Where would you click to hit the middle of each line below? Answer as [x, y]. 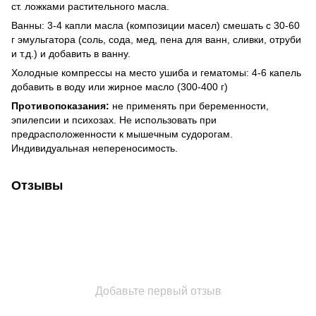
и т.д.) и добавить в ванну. [71, 53]
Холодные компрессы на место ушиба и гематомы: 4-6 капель [156, 72]
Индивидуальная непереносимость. [95, 148]
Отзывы [37, 185]
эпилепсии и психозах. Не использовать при [114, 120]
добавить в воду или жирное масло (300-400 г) [120, 86]
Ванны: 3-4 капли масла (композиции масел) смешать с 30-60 [156, 25]
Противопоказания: [60, 105]
